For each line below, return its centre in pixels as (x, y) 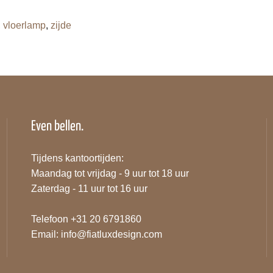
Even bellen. (57, 126)
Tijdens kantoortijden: (77, 158)
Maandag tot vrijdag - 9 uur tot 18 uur (110, 173)
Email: (46, 234)
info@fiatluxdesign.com (111, 234)
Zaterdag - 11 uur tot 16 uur (89, 189)
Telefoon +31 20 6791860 (86, 219)
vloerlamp (24, 25)
